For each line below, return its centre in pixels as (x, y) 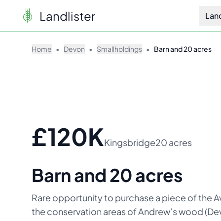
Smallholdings (119, 49)
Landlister (67, 16)
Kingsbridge (130, 142)
